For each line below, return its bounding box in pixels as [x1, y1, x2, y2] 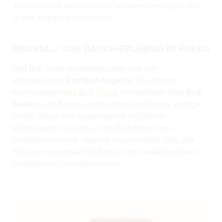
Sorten [12, 100, 37, 109]
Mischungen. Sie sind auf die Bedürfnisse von [12, 124, 172, 133]
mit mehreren [118, 88, 168, 97]
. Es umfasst [132, 76, 175, 85]
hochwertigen [12, 88, 61, 97]
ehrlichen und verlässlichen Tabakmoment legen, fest [14, 1, 200, 10]
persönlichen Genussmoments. [12, 160, 121, 168]
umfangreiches [12, 76, 66, 85]
